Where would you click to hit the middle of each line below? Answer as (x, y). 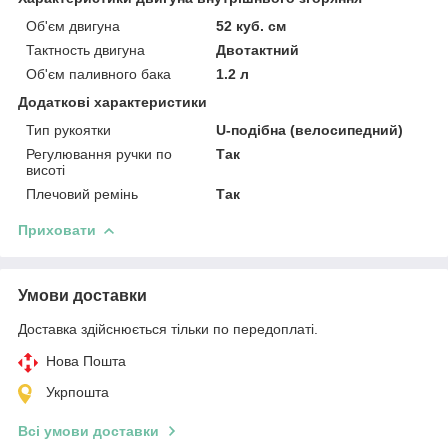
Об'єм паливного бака (98, 73)
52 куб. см (251, 25)
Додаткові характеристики (112, 101)
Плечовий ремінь (82, 193)
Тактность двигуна (85, 49)
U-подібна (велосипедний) (310, 129)
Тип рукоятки (68, 129)
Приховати (57, 229)
